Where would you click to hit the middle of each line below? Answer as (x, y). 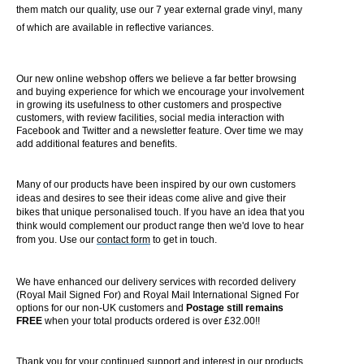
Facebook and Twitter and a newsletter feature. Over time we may (160, 130)
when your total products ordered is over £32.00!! (151, 321)
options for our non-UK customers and (101, 308)
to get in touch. (184, 240)
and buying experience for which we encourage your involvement (160, 91)
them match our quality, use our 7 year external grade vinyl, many (159, 10)
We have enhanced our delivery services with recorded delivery (156, 282)
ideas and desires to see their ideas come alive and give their (151, 199)
